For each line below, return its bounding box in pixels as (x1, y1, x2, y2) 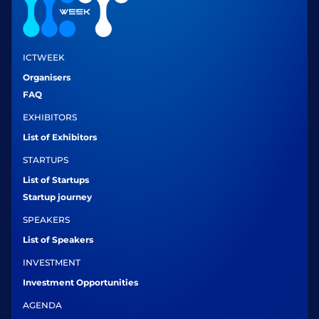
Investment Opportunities (23, 277, 138, 288)
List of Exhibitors (23, 132, 97, 142)
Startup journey (23, 192, 92, 202)
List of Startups (23, 174, 89, 185)
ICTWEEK (23, 52, 65, 63)
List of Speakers (23, 234, 93, 245)
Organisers (23, 72, 70, 83)
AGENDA (23, 300, 62, 310)
